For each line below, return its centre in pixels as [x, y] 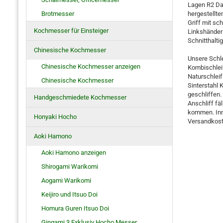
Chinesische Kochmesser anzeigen [91, 66]
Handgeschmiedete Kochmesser [80, 97]
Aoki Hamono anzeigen [74, 153]
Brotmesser [58, 14]
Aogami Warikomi [66, 180]
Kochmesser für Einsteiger [71, 31]
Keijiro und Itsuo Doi [69, 194]
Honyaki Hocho [55, 117]
